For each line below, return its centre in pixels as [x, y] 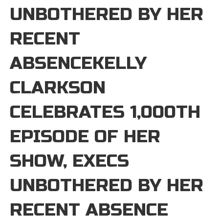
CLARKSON [58, 88]
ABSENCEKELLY [78, 63]
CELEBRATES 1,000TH [105, 112]
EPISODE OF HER [85, 137]
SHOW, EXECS [69, 161]
